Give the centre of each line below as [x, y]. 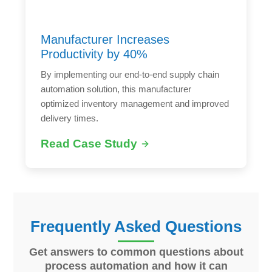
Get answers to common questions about [136, 252]
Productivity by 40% [94, 54]
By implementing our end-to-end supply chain [130, 74]
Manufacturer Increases [105, 39]
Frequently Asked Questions [136, 226]
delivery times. [70, 118]
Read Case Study [89, 143]
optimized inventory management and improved [135, 103]
